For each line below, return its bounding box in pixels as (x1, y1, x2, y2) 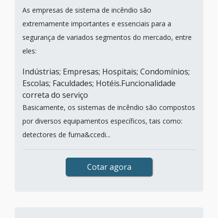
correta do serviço (22, 90, 88, 100)
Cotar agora (87, 162, 131, 172)
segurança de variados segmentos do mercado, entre (22, 33, 192, 42)
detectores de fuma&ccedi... (22, 130, 110, 139)
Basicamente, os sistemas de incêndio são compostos (22, 103, 195, 112)
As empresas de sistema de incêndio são (22, 5, 151, 15)
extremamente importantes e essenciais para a (22, 19, 171, 28)
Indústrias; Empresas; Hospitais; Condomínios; (22, 66, 190, 77)
